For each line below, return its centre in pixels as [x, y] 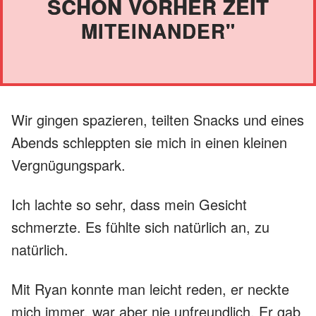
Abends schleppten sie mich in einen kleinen [149, 142]
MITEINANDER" [158, 30]
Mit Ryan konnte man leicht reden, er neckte [150, 288]
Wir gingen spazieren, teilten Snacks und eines [158, 119]
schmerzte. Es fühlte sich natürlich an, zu [140, 226]
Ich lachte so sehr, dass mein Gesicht [129, 204]
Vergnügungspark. [68, 164]
